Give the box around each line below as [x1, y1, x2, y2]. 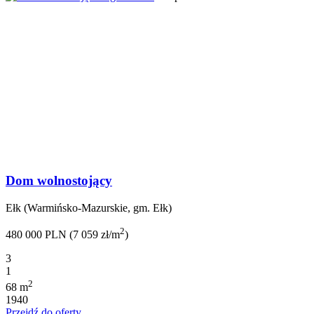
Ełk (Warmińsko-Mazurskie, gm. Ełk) [6, 201, 172, 214]
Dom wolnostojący [6, 173, 112, 189]
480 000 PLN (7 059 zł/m [6, 228, 120, 241]
